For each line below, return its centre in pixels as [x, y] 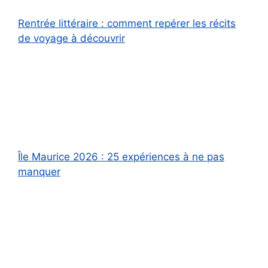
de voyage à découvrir [71, 38]
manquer [39, 172]
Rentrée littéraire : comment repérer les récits [127, 23]
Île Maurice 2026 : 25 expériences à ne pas [121, 157]
